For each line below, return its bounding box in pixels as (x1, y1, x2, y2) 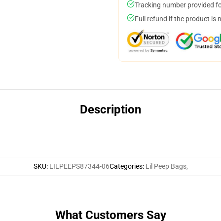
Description (80, 103, 141, 116)
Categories (109, 162, 143, 170)
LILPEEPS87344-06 (49, 162, 110, 170)
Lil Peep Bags (145, 162, 186, 170)
